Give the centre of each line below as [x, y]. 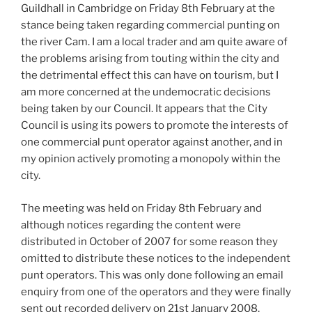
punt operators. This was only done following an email [152, 275]
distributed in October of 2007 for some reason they [149, 241]
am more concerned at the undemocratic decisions [146, 92]
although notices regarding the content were [131, 225]
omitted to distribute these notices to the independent [156, 258]
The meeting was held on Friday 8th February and [141, 208]
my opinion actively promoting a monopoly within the [151, 159]
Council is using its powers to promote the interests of [155, 125]
